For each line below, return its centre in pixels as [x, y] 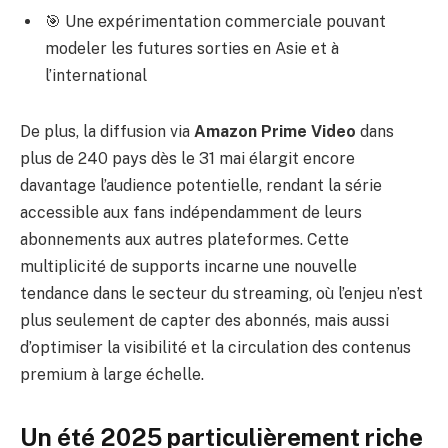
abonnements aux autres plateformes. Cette [184, 239]
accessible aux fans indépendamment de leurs [191, 212]
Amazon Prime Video [275, 131]
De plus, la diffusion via [107, 131]
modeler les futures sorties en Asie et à [192, 49]
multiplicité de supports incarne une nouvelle [188, 266]
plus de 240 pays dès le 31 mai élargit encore [187, 158]
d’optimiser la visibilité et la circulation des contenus [215, 347]
